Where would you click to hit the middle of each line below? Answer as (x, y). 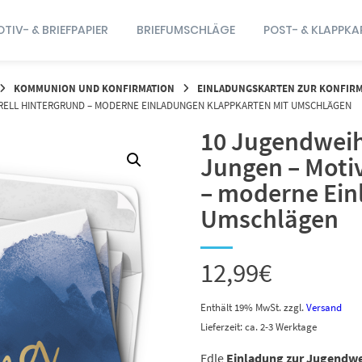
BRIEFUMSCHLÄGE (185, 30)
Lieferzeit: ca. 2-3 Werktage (259, 326)
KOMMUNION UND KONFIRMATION (94, 88)
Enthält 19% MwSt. (241, 307)
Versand (324, 307)
